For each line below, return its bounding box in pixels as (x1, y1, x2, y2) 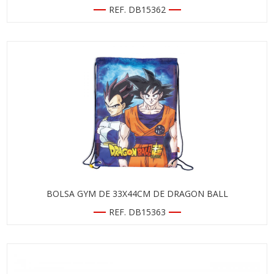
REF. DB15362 (108, 4, 166, 15)
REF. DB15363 (108, 206, 166, 218)
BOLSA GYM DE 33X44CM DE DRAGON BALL (46, 188, 228, 199)
